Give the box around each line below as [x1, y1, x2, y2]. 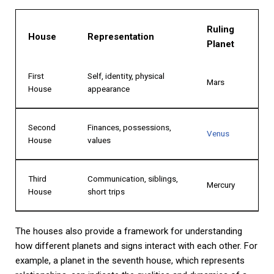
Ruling [207, 23, 234, 35]
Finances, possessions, [87, 122, 171, 132]
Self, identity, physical [87, 70, 165, 81]
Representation [87, 31, 154, 42]
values [87, 135, 111, 145]
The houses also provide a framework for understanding [15, 225, 242, 237]
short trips [87, 186, 125, 196]
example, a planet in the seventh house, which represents [15, 254, 245, 266]
